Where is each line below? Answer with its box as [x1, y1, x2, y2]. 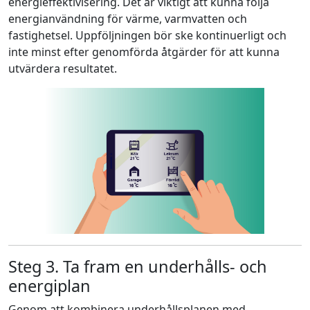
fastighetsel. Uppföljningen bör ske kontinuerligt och [8, 27, 286, 43]
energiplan [8, 274, 91, 297]
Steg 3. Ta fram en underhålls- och [8, 255, 267, 277]
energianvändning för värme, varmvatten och [8, 10, 247, 26]
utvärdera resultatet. [8, 60, 117, 76]
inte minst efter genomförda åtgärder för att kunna [8, 44, 280, 60]
